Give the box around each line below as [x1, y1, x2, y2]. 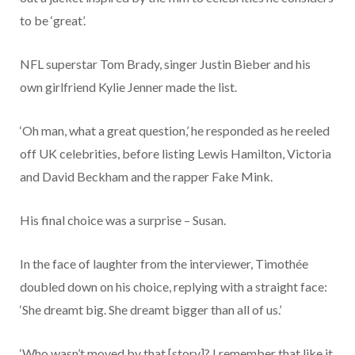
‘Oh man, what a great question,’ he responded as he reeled [20, 123, 330, 139]
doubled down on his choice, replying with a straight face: [20, 279, 327, 295]
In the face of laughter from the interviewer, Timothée [20, 256, 308, 272]
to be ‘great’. [20, 13, 86, 29]
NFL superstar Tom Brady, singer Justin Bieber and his [20, 56, 311, 72]
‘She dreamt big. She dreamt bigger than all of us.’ [20, 302, 281, 318]
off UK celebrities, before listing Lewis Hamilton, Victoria [20, 146, 331, 162]
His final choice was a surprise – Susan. [20, 212, 226, 228]
